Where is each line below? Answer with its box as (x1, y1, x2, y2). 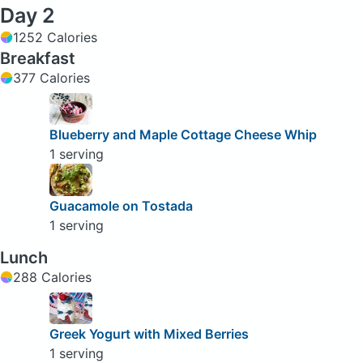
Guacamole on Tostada (49, 197, 193, 214)
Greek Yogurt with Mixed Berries (49, 326, 249, 343)
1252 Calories (13, 28, 97, 45)
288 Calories (13, 268, 92, 285)
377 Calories (13, 69, 90, 86)
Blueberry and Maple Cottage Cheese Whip (49, 126, 317, 143)
